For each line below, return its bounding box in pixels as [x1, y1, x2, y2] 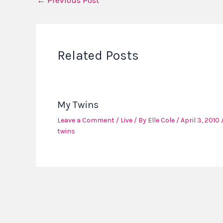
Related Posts [57, 47, 139, 63]
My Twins [57, 99, 99, 111]
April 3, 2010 [180, 116, 221, 125]
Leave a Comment [57, 116, 114, 125]
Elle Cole [147, 116, 176, 125]
